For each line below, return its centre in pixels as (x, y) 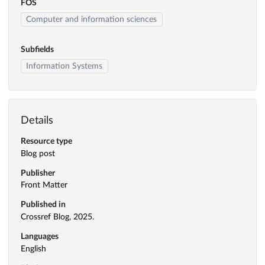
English (33, 249)
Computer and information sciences (92, 20)
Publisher (38, 173)
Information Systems (64, 66)
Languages (40, 237)
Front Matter (44, 185)
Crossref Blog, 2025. (57, 217)
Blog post (38, 153)
